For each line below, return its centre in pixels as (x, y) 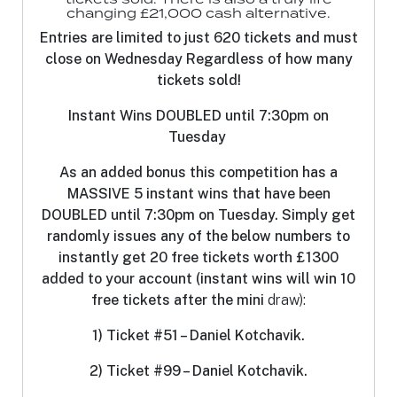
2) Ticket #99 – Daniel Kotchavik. (198, 371)
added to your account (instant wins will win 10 (198, 279)
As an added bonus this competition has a (198, 173)
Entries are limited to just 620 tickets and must (198, 38)
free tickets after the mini (178, 300)
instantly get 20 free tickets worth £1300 (198, 258)
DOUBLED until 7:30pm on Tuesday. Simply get (198, 215)
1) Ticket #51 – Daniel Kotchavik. (198, 336)
